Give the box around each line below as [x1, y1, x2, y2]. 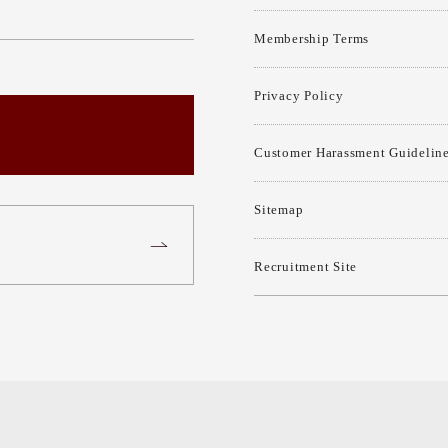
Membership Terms [254, 31, 369, 46]
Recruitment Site [254, 259, 357, 274]
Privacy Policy [254, 88, 344, 103]
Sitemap [254, 202, 304, 217]
